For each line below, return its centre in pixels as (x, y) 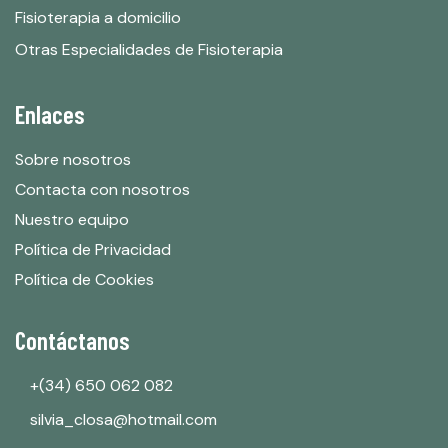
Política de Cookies (84, 280)
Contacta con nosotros (102, 190)
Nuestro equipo (72, 220)
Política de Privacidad (93, 250)
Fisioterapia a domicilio (98, 18)
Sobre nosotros (73, 160)
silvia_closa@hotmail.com (123, 420)
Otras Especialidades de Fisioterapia (149, 50)
